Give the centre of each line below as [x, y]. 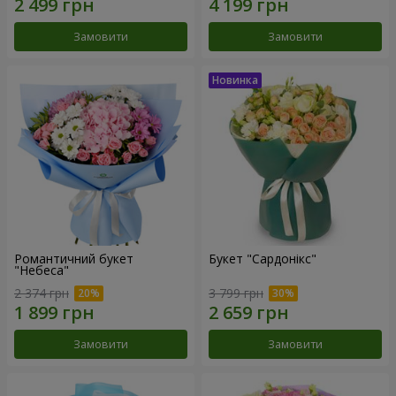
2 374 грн [42, 293]
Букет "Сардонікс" [263, 258]
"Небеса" [42, 270]
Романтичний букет [74, 258]
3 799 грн [236, 293]
